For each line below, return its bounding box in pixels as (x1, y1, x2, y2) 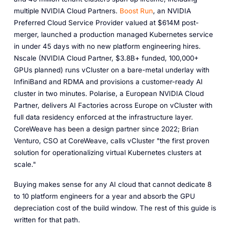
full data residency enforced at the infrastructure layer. (13, 113, 193, 122)
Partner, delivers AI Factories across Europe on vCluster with (13, 101, 213, 110)
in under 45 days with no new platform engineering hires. (13, 42, 201, 51)
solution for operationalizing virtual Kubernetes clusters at (13, 148, 201, 157)
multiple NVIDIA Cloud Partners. (13, 7, 120, 15)
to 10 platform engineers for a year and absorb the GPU (13, 192, 195, 201)
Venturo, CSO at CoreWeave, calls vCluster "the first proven (13, 137, 209, 145)
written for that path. (13, 216, 80, 224)
